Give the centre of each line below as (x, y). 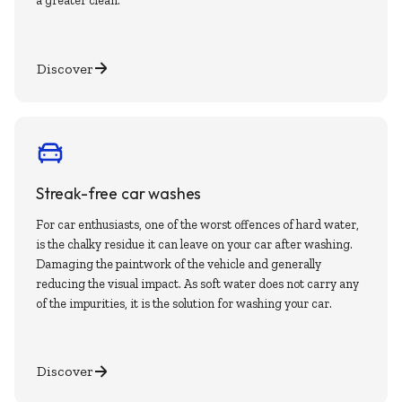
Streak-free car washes (119, 193)
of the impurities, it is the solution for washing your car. (184, 303)
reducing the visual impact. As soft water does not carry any (197, 284)
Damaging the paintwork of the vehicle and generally (179, 264)
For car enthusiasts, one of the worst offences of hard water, (197, 224)
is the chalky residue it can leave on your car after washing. (194, 244)
